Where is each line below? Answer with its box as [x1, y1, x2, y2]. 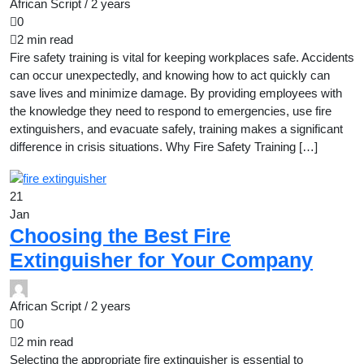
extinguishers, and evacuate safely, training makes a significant [10, 122, 343, 136]
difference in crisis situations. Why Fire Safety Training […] [10, 140, 318, 154]
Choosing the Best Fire [10, 224, 231, 248]
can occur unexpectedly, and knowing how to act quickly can [10, 68, 330, 83]
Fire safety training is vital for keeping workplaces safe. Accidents [10, 50, 354, 65]
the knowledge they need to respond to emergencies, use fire [10, 104, 331, 119]
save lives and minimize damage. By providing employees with [10, 86, 342, 101]
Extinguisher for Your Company [10, 249, 313, 272]
